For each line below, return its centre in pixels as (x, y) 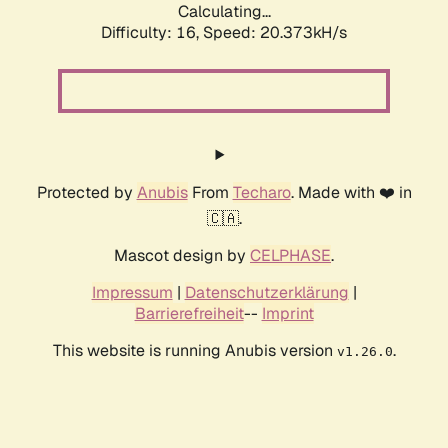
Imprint (287, 314)
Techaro (261, 193)
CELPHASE (290, 256)
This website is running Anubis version (194, 351)
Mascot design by (182, 256)
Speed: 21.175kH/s (275, 33)
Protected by (86, 193)
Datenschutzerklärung (266, 293)
